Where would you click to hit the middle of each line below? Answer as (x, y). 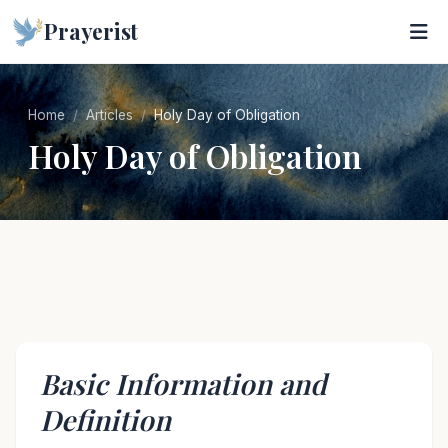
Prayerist (91, 31)
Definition (105, 419)
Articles (109, 115)
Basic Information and (183, 383)
